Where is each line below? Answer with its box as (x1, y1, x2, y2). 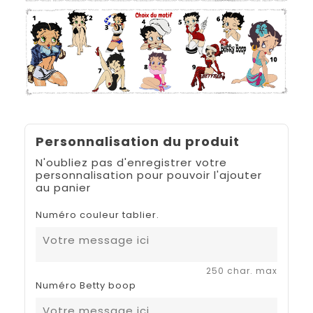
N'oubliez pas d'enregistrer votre (36, 154, 227, 170)
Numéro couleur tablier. (36, 208, 159, 221)
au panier (36, 180, 91, 195)
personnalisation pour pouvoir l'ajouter (36, 167, 262, 182)
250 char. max (206, 264, 277, 277)
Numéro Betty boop (36, 278, 136, 292)
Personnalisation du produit (36, 132, 240, 150)
